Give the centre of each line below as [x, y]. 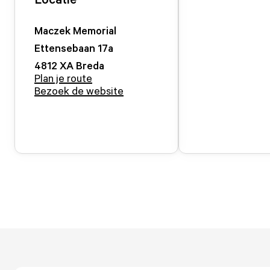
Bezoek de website [79, 90]
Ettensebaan [65, 48]
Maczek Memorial [75, 30]
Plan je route [63, 78]
